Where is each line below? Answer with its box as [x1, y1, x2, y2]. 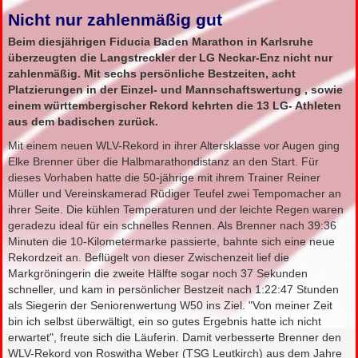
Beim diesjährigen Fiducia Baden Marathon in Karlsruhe [8, 35, 314, 49]
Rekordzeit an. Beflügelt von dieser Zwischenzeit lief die [8, 251, 290, 265]
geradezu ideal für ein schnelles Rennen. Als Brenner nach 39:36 [8, 219, 337, 233]
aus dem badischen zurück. [8, 115, 159, 129]
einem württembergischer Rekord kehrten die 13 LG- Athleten [8, 99, 342, 113]
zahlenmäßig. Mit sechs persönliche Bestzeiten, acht [8, 67, 296, 81]
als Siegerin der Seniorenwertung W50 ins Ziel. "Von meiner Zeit [8, 299, 333, 312]
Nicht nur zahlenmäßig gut [8, 10, 223, 30]
